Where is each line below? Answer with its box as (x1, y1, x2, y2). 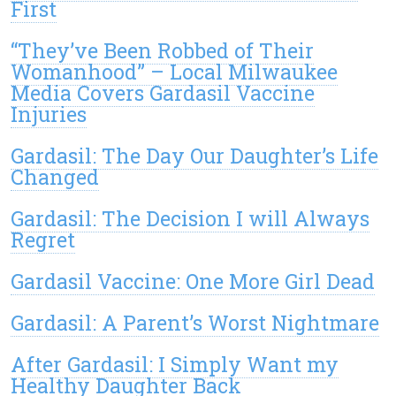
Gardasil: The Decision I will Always (11, 205, 369, 232)
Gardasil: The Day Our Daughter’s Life (11, 142, 378, 170)
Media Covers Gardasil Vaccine (11, 80, 315, 107)
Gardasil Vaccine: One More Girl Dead (11, 268, 375, 295)
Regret (11, 226, 75, 254)
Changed (11, 164, 99, 191)
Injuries (11, 101, 87, 128)
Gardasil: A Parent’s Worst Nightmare (11, 309, 379, 337)
